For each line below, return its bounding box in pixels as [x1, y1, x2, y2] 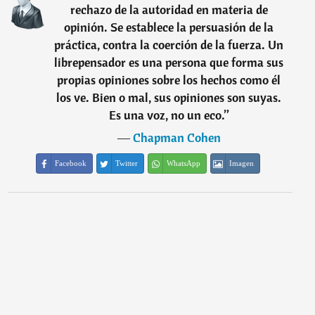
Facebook [55, 159, 87, 167]
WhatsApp [167, 159, 201, 167]
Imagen [229, 159, 255, 167]
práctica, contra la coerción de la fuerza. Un [54, 37, 284, 53]
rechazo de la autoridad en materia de [70, 1, 268, 18]
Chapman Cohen [132, 129, 221, 146]
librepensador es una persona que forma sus [54, 54, 284, 70]
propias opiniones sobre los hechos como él [57, 72, 281, 88]
